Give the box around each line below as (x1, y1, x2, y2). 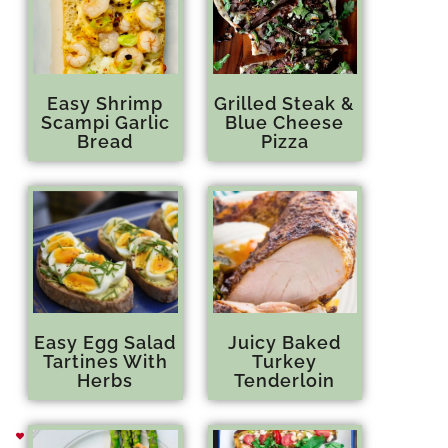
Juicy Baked (228, 331, 342, 353)
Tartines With (42, 350, 168, 372)
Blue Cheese (225, 112, 345, 134)
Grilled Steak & (214, 93, 356, 115)
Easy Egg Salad (34, 331, 177, 353)
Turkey (252, 350, 318, 372)
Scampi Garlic (40, 112, 170, 134)
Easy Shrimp (47, 93, 164, 115)
